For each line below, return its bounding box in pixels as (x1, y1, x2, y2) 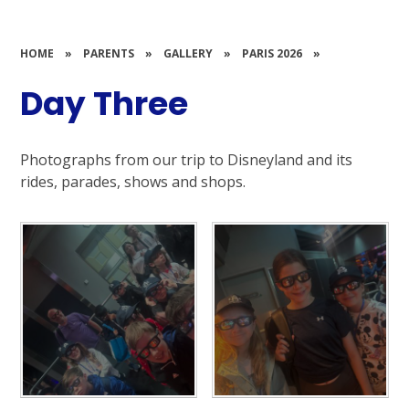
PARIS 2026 (242, 46, 303, 61)
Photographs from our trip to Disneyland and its (20, 149, 353, 170)
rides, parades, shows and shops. (20, 171, 246, 192)
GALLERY (163, 46, 214, 61)
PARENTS (83, 46, 135, 61)
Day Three (20, 80, 189, 128)
